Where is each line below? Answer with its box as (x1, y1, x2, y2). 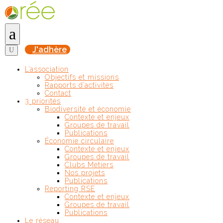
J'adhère (32, 45, 67, 55)
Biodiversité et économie (45, 105, 131, 113)
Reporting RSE (45, 185, 95, 193)
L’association (25, 65, 69, 74)
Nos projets (65, 169, 105, 177)
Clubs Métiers (65, 161, 113, 169)
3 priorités (25, 97, 61, 106)
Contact (45, 89, 71, 98)
